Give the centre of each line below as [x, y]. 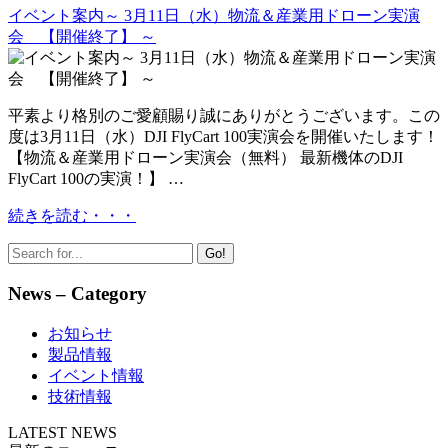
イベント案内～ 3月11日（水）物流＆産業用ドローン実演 [214, 16]
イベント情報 [96, 375]
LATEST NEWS [62, 432]
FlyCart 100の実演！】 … [96, 179]
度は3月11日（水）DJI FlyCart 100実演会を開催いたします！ [223, 137]
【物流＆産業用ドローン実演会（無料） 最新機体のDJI [205, 158]
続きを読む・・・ [72, 216]
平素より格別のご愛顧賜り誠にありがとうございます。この [224, 116]
